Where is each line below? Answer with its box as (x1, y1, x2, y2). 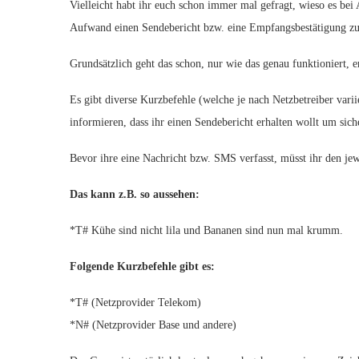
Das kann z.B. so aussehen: (70, 188, 200, 200)
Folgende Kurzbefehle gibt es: (70, 260, 215, 272)
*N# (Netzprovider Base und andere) (70, 319, 236, 331)
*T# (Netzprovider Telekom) (70, 296, 201, 309)
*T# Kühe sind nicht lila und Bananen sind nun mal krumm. (70, 224, 343, 236)
